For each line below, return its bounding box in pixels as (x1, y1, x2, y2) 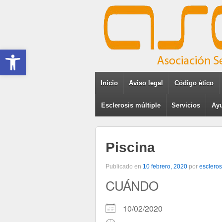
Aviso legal (129, 79, 164, 87)
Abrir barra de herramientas (4, 45, 98, 63)
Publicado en (106, 163, 143, 170)
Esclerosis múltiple (101, 102, 161, 109)
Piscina (106, 140, 155, 155)
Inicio (100, 79, 118, 87)
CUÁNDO (106, 176, 158, 194)
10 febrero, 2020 (143, 163, 187, 170)
